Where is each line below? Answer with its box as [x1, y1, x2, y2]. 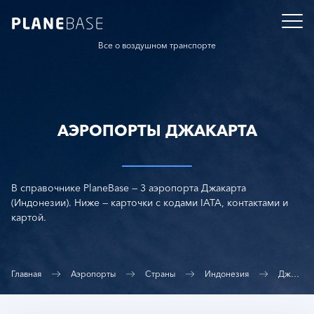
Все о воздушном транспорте [98, 40, 216, 50]
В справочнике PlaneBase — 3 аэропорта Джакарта [11, 182, 246, 194]
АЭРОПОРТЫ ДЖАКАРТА [57, 121, 257, 140]
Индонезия [205, 268, 249, 279]
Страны [145, 268, 175, 279]
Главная [11, 268, 41, 279]
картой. [11, 211, 46, 224]
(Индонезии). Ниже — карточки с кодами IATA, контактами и [11, 196, 288, 209]
